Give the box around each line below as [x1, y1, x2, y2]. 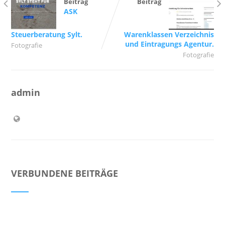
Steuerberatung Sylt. [11, 29, 82, 39]
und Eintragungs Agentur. [125, 39, 214, 49]
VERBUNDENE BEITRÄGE [11, 167, 118, 179]
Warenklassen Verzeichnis [124, 29, 214, 39]
